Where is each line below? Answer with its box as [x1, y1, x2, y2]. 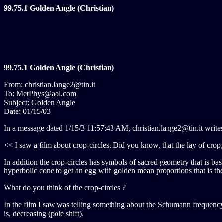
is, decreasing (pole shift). [4, 209, 84, 218]
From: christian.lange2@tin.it [4, 80, 95, 89]
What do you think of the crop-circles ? [4, 183, 126, 192]
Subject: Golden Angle [4, 98, 75, 107]
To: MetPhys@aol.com [4, 89, 76, 98]
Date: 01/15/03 [4, 107, 51, 115]
